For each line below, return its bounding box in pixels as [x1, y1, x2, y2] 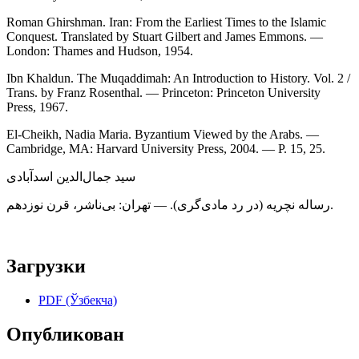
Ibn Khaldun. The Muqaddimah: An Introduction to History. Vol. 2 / [6, 71, 350, 86]
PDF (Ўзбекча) [38, 292, 117, 307]
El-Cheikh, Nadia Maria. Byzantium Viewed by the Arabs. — [6, 127, 319, 142]
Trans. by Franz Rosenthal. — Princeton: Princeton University [6, 86, 321, 100]
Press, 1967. [6, 100, 68, 115]
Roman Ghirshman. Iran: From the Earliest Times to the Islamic [6, 15, 326, 30]
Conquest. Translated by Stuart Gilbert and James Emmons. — [6, 30, 323, 44]
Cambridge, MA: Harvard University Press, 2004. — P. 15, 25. [6, 142, 325, 156]
